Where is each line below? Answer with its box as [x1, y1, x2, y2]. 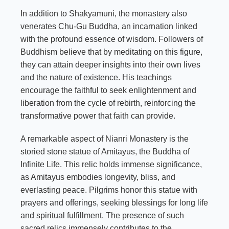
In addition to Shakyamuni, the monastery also [20, 9, 187, 18]
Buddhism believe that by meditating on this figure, [20, 47, 202, 56]
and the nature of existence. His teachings [20, 73, 172, 82]
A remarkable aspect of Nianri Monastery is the [20, 134, 189, 143]
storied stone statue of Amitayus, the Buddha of [20, 147, 190, 156]
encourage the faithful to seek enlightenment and [20, 85, 196, 95]
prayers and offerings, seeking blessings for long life [20, 198, 208, 207]
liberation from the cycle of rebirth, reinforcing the [20, 98, 196, 107]
